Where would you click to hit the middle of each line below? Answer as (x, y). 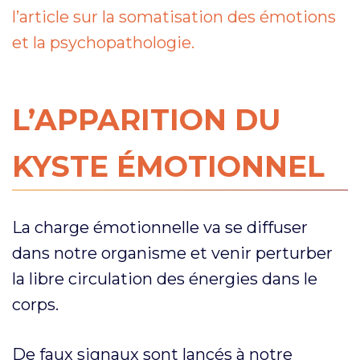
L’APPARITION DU (146, 119)
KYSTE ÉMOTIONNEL (168, 166)
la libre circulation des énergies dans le (165, 278)
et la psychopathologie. (103, 42)
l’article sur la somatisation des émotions (174, 16)
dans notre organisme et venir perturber (172, 253)
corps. (35, 304)
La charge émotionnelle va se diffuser (160, 227)
